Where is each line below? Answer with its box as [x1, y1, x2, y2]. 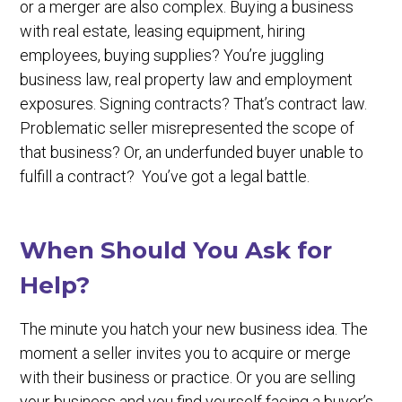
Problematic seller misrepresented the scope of [20, 118, 355, 137]
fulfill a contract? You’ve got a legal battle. [20, 167, 310, 186]
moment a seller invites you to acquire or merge [20, 344, 352, 363]
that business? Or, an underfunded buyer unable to [20, 143, 364, 162]
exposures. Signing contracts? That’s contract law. [20, 94, 368, 113]
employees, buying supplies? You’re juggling [20, 46, 325, 65]
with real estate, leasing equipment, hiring [20, 22, 306, 40]
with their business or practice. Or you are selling [20, 368, 356, 387]
